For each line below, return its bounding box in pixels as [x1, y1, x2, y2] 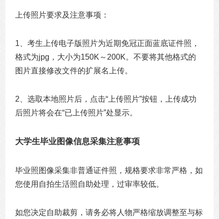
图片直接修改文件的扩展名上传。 [15, 66, 133, 75]
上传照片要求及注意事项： [15, 11, 109, 20]
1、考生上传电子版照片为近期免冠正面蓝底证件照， [15, 39, 200, 48]
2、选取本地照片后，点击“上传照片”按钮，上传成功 [15, 95, 197, 104]
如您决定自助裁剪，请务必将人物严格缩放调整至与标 [15, 208, 203, 217]
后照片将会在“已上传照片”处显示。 [15, 109, 138, 117]
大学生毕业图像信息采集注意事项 [15, 137, 140, 147]
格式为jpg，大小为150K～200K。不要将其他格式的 [15, 53, 197, 62]
